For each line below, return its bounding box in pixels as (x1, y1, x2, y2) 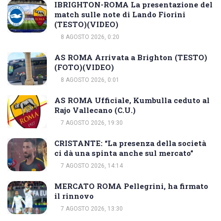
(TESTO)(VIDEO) (54, 19, 118, 29)
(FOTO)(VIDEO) (54, 62, 114, 72)
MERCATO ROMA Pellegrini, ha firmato (54, 181, 208, 191)
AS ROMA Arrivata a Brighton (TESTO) (54, 52, 207, 62)
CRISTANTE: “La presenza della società (54, 138, 206, 148)
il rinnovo (54, 190, 94, 201)
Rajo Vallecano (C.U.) (54, 105, 136, 115)
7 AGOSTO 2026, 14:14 (59, 162, 123, 169)
